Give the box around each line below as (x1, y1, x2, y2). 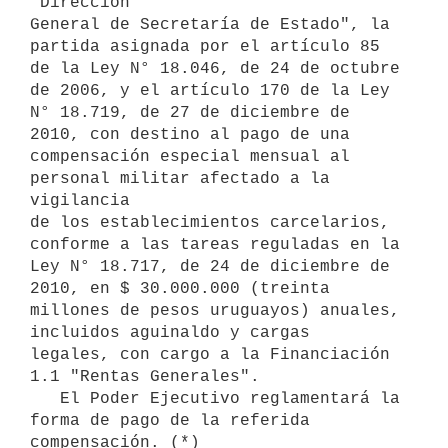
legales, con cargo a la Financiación (30, 345, 390, 364)
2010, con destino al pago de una (30, 125, 350, 144)
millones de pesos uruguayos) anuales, (30, 301, 400, 320)
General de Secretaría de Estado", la (30, 15, 390, 34)
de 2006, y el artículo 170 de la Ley (30, 81, 390, 100)
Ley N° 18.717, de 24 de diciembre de (30, 257, 390, 276)
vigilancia (30, 191, 130, 210)
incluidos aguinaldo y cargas (30, 323, 310, 342)
